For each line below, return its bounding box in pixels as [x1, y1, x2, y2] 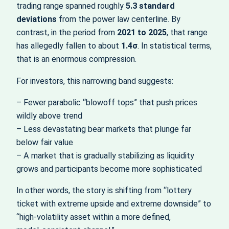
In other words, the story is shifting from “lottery [16, 186, 192, 196]
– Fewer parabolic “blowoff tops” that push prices [16, 97, 197, 107]
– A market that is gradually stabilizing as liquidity [16, 150, 194, 161]
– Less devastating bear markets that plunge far [16, 124, 191, 134]
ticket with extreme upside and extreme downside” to [16, 199, 211, 209]
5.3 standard [126, 1, 175, 11]
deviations [16, 14, 57, 25]
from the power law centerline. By [57, 14, 180, 25]
